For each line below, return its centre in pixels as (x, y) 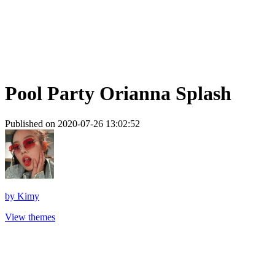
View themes (30, 217)
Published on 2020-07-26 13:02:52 (72, 123)
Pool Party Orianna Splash (118, 94)
